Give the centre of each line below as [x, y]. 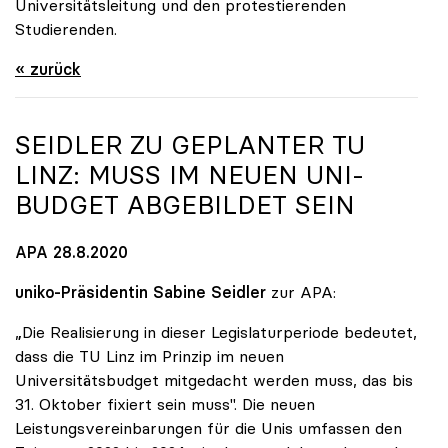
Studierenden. [66, 29]
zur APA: [301, 291]
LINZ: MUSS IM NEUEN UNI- [189, 175]
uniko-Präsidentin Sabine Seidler [140, 291]
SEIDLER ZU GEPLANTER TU [190, 145]
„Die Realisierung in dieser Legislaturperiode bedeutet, [216, 331]
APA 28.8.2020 [71, 251]
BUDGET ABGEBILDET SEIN [185, 205]
